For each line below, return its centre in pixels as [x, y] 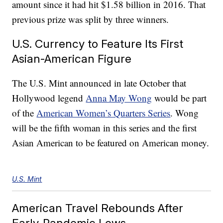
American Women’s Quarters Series [104, 113]
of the [24, 113]
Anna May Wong [119, 98]
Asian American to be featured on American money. [111, 143]
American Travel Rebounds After [98, 208]
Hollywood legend [49, 98]
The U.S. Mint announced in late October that [99, 83]
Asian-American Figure [72, 59]
